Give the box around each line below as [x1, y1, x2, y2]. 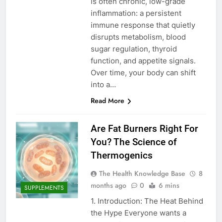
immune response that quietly [90, 20, 195, 30]
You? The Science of [90, 136, 177, 148]
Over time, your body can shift [90, 68, 196, 78]
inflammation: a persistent [90, 8, 181, 18]
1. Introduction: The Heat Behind [90, 196, 203, 206]
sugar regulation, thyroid [90, 44, 177, 54]
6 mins [158, 180, 179, 191]
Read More [90, 96, 124, 106]
